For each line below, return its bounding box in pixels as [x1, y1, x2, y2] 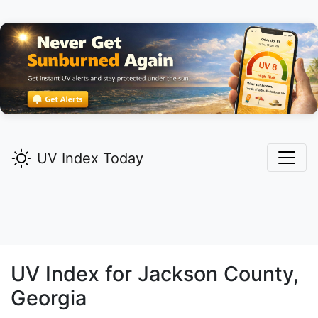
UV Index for [11, 261, 138, 287]
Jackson [138, 261, 218, 287]
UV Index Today [37, 150, 143, 168]
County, [218, 261, 299, 287]
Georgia [11, 285, 87, 311]
